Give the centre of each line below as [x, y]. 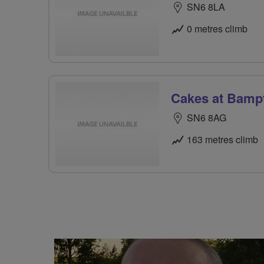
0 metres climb [217, 29]
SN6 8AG [207, 117]
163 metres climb [222, 139]
